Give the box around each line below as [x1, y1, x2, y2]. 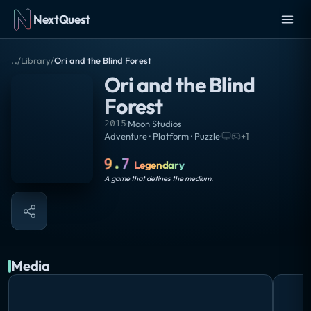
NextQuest [33, 12, 90, 26]
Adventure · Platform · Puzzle [104, 131, 220, 142]
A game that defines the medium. [104, 174, 213, 184]
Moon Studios [128, 118, 182, 129]
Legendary [134, 158, 185, 172]
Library [21, 55, 51, 66]
